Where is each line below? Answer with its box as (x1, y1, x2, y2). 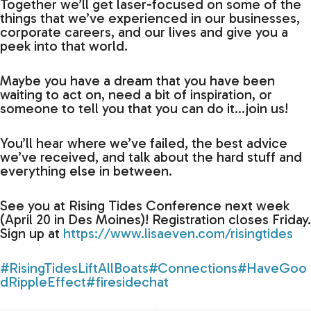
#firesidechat (86, 274, 169, 291)
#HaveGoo (237, 260, 307, 277)
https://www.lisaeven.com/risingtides (63, 225, 293, 242)
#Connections (149, 260, 237, 277)
